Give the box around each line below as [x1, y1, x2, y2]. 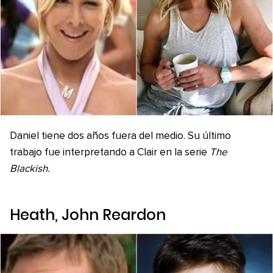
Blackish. [10, 164, 50, 175]
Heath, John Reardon [10, 205, 166, 225]
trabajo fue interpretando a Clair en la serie [10, 147, 207, 158]
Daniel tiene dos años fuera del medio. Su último [10, 131, 231, 142]
